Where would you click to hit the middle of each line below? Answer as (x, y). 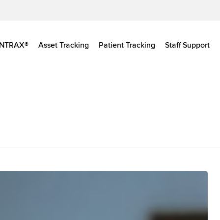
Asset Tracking (64, 45)
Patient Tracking (127, 45)
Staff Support (187, 45)
